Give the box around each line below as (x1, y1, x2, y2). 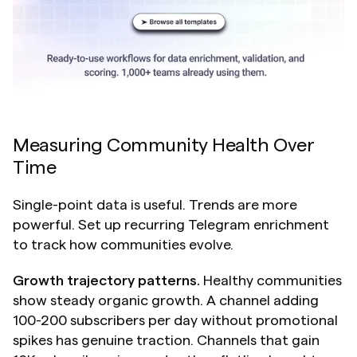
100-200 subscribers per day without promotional (13, 313, 338, 328)
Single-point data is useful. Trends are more (13, 198, 297, 213)
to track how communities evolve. (13, 237, 233, 253)
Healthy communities (200, 273, 342, 288)
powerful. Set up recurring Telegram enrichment (13, 218, 329, 233)
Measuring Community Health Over (13, 136, 315, 156)
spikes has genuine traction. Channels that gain (13, 333, 320, 348)
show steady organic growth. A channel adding (13, 293, 319, 308)
